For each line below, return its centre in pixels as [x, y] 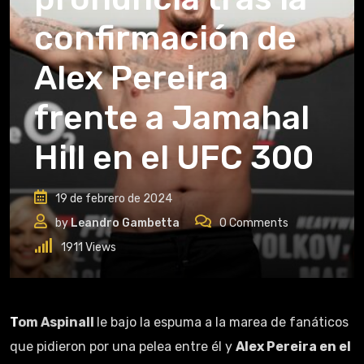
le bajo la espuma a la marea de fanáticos [223, 322]
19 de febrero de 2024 [114, 199]
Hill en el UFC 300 [174, 158]
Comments [258, 223]
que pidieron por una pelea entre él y [123, 347]
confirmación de [165, 38]
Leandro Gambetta [125, 223]
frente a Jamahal [172, 118]
